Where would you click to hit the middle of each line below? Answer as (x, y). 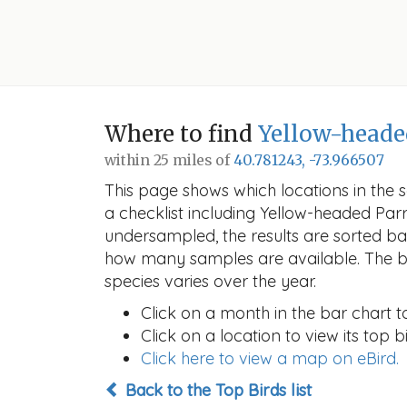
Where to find (181, 134)
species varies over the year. (210, 281)
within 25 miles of (169, 160)
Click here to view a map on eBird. (270, 358)
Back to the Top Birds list (216, 390)
